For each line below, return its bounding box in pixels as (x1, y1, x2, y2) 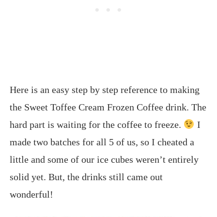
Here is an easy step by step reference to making (10, 84, 200, 95)
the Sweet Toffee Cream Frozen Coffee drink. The (10, 102, 206, 113)
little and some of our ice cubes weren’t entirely (10, 154, 199, 165)
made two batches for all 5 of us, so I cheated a (10, 137, 194, 148)
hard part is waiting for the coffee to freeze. (10, 119, 184, 130)
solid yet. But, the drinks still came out (10, 171, 163, 183)
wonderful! (10, 189, 53, 200)
